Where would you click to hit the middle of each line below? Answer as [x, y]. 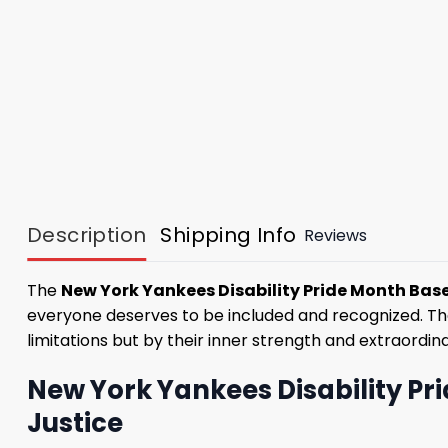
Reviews [335, 235]
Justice [75, 422]
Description [87, 235]
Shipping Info [228, 235]
